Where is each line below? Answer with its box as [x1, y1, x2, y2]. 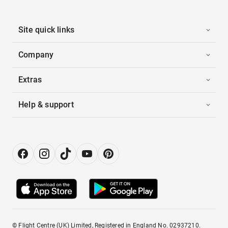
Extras [18, 74, 42, 84]
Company [18, 49, 54, 60]
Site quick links [18, 24, 75, 35]
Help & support [18, 99, 74, 109]
